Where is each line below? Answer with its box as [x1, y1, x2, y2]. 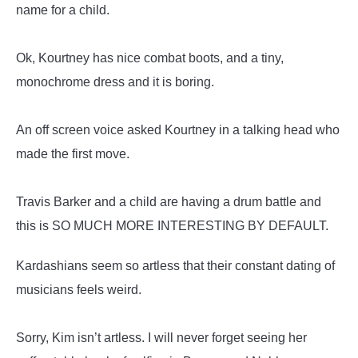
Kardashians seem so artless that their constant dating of [16, 259, 335, 272]
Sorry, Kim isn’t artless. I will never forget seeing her [16, 331, 307, 344]
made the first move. [16, 147, 129, 161]
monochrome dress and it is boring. [16, 75, 214, 89]
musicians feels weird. [16, 283, 141, 296]
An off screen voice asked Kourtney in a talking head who [16, 123, 340, 137]
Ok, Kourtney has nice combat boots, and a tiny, [16, 51, 284, 65]
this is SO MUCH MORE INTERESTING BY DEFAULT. [16, 219, 328, 233]
